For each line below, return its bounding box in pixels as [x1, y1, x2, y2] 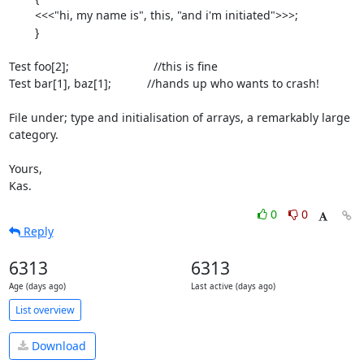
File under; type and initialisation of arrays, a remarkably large [8, 110, 350, 125]
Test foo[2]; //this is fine [8, 58, 218, 74]
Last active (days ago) [190, 281, 275, 292]
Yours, [8, 161, 42, 176]
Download [28, 338, 86, 354]
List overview [15, 302, 75, 317]
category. [8, 127, 58, 142]
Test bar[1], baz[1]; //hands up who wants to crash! [8, 76, 319, 91]
